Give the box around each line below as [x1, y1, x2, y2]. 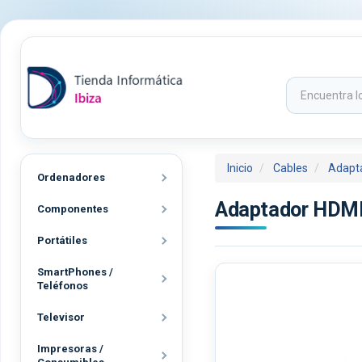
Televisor [37, 311, 85, 323]
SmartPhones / [37, 266, 113, 278]
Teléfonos [37, 280, 88, 292]
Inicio [227, 162, 253, 175]
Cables [273, 162, 308, 175]
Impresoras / [37, 343, 103, 355]
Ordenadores [37, 171, 105, 183]
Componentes [37, 203, 108, 215]
